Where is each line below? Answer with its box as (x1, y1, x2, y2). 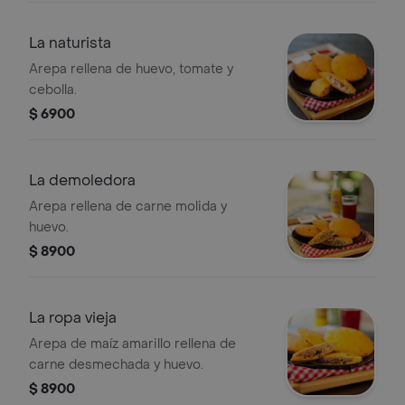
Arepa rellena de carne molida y (29, 198, 227, 215)
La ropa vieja (29, 308, 117, 327)
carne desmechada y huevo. (29, 356, 203, 373)
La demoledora (29, 171, 136, 190)
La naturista (29, 33, 111, 52)
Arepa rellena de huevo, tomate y (29, 61, 233, 78)
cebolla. (29, 81, 77, 99)
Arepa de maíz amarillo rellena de (29, 335, 236, 353)
